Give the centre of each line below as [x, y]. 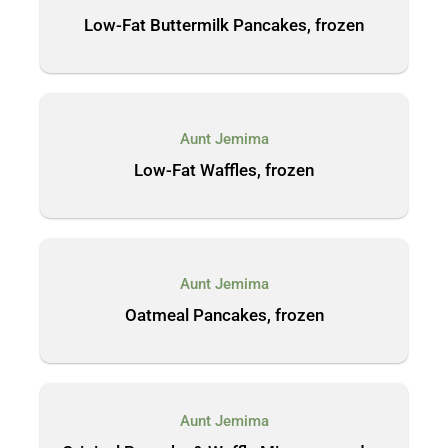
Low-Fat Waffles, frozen [224, 170]
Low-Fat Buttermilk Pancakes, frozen [224, 25]
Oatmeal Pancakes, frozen [224, 315]
